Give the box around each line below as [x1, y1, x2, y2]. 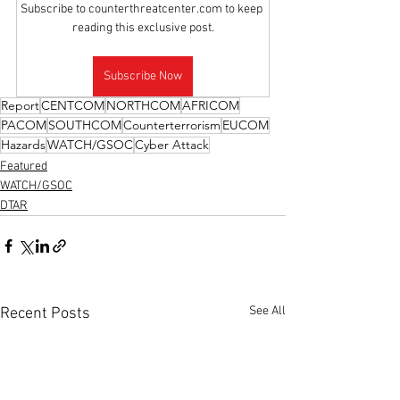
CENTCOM [41, 97, 104, 113]
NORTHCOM [106, 97, 180, 113]
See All [249, 304, 286, 319]
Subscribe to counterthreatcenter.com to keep [21, 2, 265, 17]
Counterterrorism [123, 117, 221, 133]
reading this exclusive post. [71, 21, 214, 36]
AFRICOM [182, 97, 239, 113]
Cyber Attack [135, 137, 209, 153]
